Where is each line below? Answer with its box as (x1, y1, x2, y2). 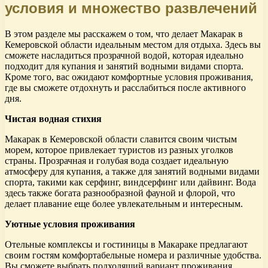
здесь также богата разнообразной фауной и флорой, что (5, 188, 235, 198)
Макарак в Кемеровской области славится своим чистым (5, 134, 237, 144)
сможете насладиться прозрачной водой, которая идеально (5, 50, 243, 60)
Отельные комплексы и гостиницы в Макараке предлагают (5, 239, 248, 249)
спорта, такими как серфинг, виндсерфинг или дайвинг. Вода (5, 177, 256, 187)
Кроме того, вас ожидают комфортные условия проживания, (5, 72, 253, 82)
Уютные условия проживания (5, 219, 135, 229)
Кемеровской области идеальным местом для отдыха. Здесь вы (5, 39, 261, 50)
